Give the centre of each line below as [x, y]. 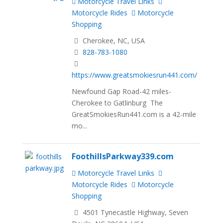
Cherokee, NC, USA [113, 41]
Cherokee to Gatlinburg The [117, 103]
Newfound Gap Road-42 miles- [122, 91]
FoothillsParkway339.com [123, 156]
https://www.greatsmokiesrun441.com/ [135, 75]
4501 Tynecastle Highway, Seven [135, 212]
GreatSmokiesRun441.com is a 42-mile [134, 114]
